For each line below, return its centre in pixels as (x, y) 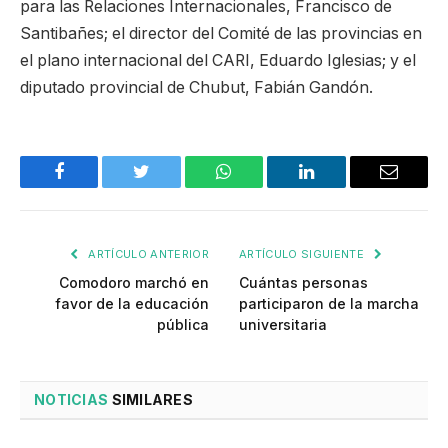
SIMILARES (151, 400)
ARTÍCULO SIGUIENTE (303, 254)
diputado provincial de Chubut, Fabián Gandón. (196, 88)
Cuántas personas (303, 283)
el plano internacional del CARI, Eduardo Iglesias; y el (218, 61)
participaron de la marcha (329, 304)
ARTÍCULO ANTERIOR (147, 254)
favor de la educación (132, 304)
